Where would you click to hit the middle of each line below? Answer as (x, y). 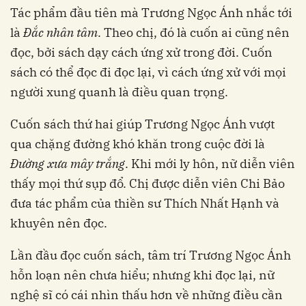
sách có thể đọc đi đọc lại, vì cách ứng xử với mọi (148, 72)
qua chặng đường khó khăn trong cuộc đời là (138, 143)
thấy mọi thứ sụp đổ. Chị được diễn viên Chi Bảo (148, 183)
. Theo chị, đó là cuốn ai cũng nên (194, 32)
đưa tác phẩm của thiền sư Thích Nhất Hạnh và (145, 203)
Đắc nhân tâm (60, 32)
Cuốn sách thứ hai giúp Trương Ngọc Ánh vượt (142, 124)
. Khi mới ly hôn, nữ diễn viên (210, 163)
